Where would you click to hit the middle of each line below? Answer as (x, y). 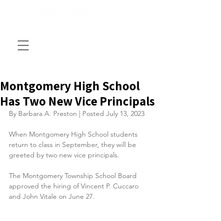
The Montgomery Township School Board (74, 176)
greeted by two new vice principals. (64, 155)
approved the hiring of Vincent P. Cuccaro (75, 186)
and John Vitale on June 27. (52, 196)
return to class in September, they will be (74, 145)
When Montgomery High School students (74, 134)
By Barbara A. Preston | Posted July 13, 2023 (77, 113)
